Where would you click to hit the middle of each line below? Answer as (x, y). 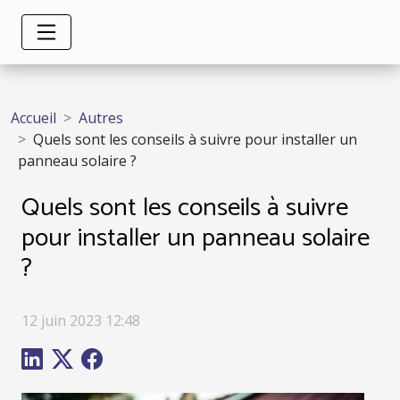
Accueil (33, 118)
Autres (101, 118)
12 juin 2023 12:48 (81, 320)
